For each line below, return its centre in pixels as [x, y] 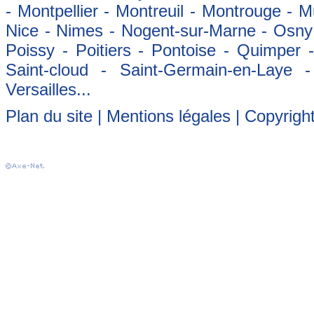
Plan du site [49, 116]
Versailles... [48, 89]
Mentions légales [169, 116]
